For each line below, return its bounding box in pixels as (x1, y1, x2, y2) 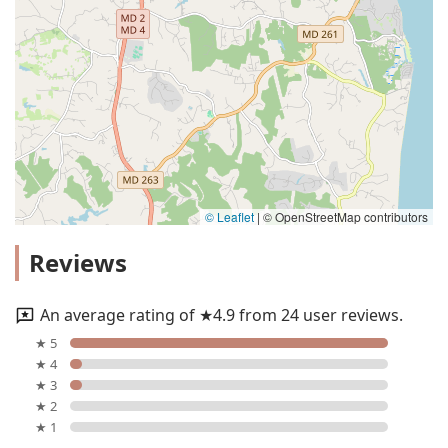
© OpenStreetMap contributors (260, 208, 428, 226)
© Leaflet (205, 208, 254, 226)
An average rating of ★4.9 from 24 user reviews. (40, 303, 403, 326)
